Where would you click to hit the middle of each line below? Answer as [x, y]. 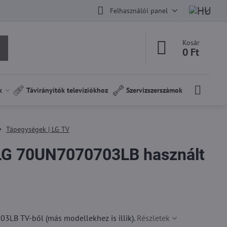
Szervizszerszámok [155, 90]
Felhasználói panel [139, 10]
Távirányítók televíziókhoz [67, 90]
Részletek [153, 218]
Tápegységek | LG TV [37, 129]
